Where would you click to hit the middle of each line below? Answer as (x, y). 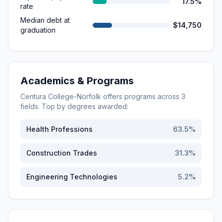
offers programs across (141, 96)
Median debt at (45, 20)
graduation (38, 30)
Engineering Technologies (72, 177)
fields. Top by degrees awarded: (74, 106)
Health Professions (59, 129)
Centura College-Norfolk (61, 96)
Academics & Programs (77, 81)
